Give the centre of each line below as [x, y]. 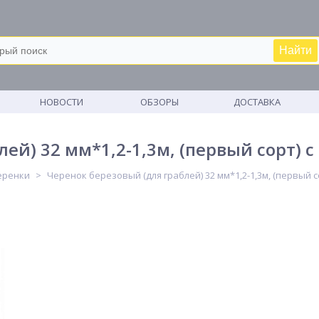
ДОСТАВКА [257, 102]
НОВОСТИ [62, 102]
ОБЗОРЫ [159, 102]
